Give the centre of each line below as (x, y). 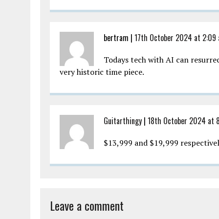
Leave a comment (87, 205)
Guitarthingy (123, 120)
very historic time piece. (102, 72)
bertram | (119, 37)
